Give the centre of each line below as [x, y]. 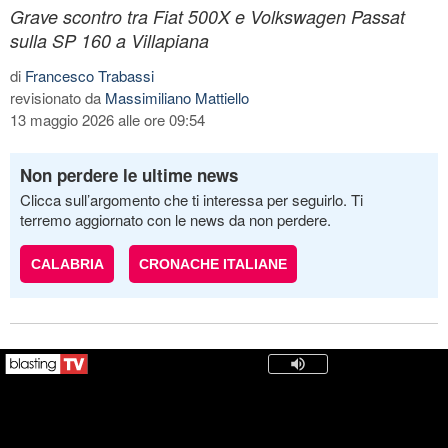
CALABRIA [67, 263]
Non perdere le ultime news [129, 174]
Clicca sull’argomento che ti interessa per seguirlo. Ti [191, 199]
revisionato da [57, 97]
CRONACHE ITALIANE [213, 263]
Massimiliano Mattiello [177, 97]
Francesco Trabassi [89, 75]
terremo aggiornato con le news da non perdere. [175, 219]
